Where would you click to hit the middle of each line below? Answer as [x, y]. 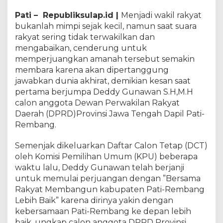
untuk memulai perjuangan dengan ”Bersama [108, 179]
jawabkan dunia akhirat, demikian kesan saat [103, 81]
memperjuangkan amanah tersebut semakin [105, 59]
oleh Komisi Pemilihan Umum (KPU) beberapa [106, 157]
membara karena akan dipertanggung [92, 70]
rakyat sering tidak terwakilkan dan [85, 37]
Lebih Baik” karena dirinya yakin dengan [94, 201]
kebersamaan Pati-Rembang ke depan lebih [103, 212]
